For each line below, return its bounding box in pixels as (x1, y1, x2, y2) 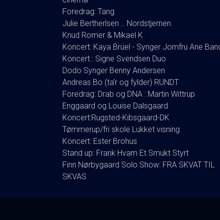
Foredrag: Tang (62, 6, 114, 16)
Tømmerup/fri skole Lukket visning (62, 124, 180, 134)
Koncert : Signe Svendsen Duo (62, 54, 166, 63)
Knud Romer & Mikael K (62, 30, 143, 40)
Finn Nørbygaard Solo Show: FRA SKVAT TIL (62, 160, 215, 169)
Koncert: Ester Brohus (62, 136, 137, 146)
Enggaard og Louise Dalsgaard (62, 101, 168, 110)
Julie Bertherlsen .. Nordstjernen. (62, 18, 173, 28)
